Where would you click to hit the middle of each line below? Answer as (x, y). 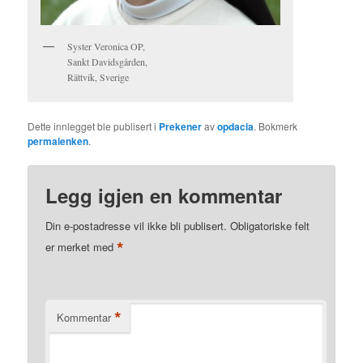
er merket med (81, 247)
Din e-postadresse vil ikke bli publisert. (137, 226)
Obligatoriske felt (270, 226)
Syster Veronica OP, (107, 46)
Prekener (181, 127)
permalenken (58, 141)
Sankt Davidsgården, (108, 61)
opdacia (236, 127)
